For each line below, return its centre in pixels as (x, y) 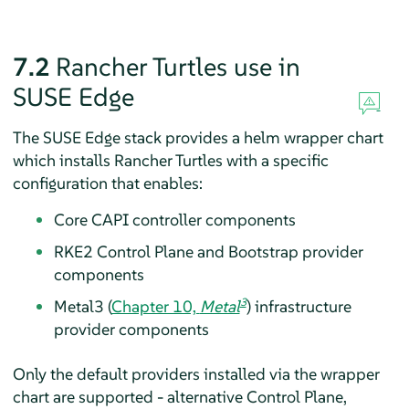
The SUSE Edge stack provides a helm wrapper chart (198, 137)
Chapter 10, (155, 306)
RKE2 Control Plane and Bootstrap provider (208, 251)
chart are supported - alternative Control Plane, (179, 396)
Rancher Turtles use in (178, 67)
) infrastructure (299, 306)
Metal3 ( (82, 306)
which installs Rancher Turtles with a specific (170, 160)
